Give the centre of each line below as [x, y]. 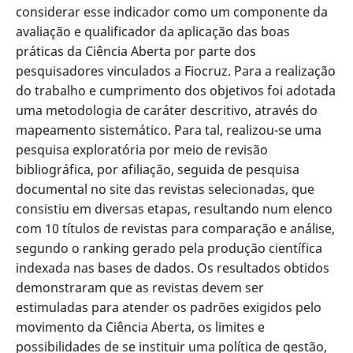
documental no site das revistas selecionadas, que [165, 190]
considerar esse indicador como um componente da [171, 12]
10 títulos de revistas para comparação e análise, [190, 229]
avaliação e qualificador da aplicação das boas [152, 32]
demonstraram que [75, 288]
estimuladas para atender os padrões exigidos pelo [168, 308]
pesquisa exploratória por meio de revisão [141, 150]
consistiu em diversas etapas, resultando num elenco [174, 209]
